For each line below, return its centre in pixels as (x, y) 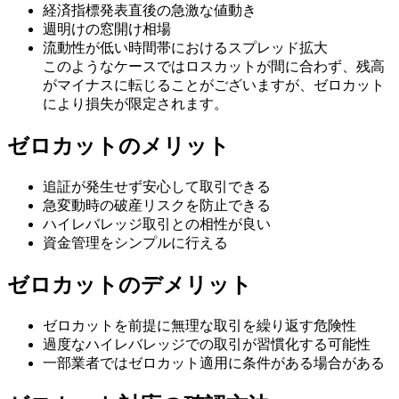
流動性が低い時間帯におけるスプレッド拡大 (185, 48)
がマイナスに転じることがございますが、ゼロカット (214, 85)
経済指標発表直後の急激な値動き (150, 11)
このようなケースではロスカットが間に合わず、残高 (214, 67)
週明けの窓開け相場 (107, 29)
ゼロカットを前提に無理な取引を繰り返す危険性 (199, 325)
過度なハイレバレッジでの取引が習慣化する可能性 (207, 344)
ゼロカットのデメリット (130, 285)
